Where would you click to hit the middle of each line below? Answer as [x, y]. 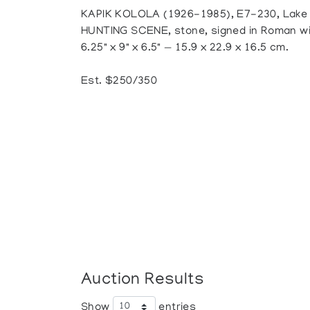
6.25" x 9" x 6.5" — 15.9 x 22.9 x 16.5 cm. [185, 48]
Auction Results [143, 280]
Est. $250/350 [119, 82]
